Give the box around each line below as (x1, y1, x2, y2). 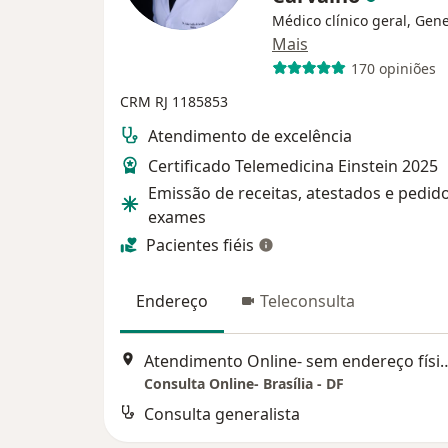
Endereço (136, 290, 208, 313)
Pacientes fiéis (146, 234, 254, 257)
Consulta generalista (144, 402, 300, 425)
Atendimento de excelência (148, 125, 352, 148)
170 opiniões (350, 58, 436, 78)
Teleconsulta (260, 290, 355, 313)
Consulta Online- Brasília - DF (144, 373, 344, 393)
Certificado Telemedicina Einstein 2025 (148, 155, 438, 178)
